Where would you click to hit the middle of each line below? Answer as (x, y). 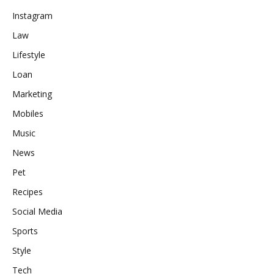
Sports (25, 231)
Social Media (37, 212)
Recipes (28, 192)
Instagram (32, 16)
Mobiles (28, 114)
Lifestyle (29, 55)
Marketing (32, 94)
